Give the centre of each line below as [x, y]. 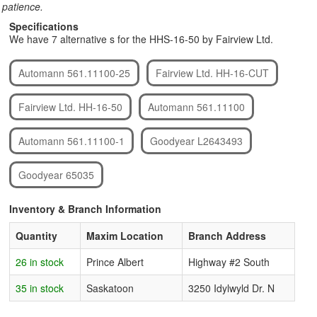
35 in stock [40, 288]
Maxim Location [125, 236]
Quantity [36, 236]
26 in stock [40, 262]
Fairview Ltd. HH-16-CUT [212, 73]
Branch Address [227, 236]
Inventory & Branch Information [85, 209]
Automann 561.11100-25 [74, 73]
